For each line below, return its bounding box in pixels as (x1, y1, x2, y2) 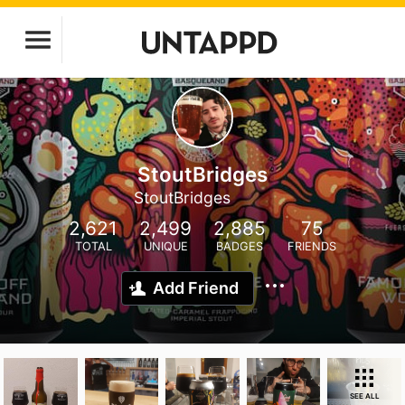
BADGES (216, 240, 263, 253)
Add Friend (153, 278, 239, 297)
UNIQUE (143, 240, 188, 253)
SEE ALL (349, 391, 380, 400)
